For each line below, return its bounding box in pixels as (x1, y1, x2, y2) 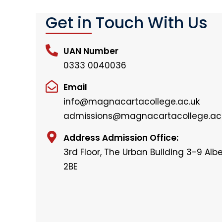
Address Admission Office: (63, 132, 179, 144)
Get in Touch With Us (46, 11, 208, 34)
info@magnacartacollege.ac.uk (63, 96, 200, 108)
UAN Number (63, 45, 119, 57)
